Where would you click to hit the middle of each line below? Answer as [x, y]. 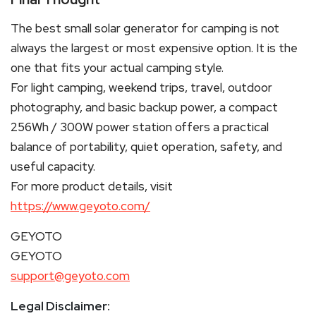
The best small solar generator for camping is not [145, 28]
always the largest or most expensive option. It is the [154, 48]
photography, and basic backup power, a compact [144, 107]
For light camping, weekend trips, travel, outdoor [141, 87]
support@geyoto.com [70, 275]
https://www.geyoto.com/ [80, 206]
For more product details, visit [92, 186]
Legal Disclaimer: [60, 306]
